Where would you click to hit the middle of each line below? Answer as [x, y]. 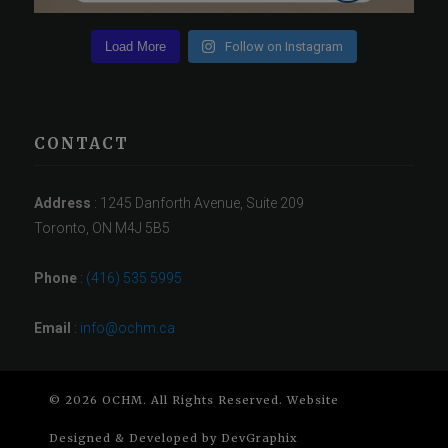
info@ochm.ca [128, 328]
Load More [135, 47]
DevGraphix [260, 438]
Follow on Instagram [284, 47]
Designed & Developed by [135, 438]
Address [63, 203]
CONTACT [82, 144]
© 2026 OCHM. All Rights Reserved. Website [194, 400]
